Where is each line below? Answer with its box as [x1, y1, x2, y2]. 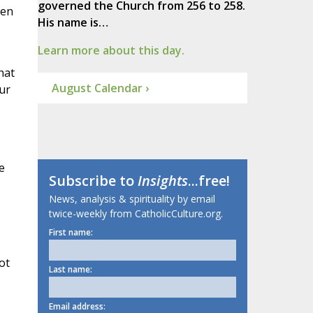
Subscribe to [48, 171, 138, 191]
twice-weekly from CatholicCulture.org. [48, 207, 223, 221]
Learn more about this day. [37, 43, 184, 59]
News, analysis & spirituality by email [48, 192, 215, 206]
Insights [137, 171, 188, 191]
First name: [48, 226, 93, 239]
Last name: [48, 263, 92, 276]
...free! [187, 171, 230, 191]
